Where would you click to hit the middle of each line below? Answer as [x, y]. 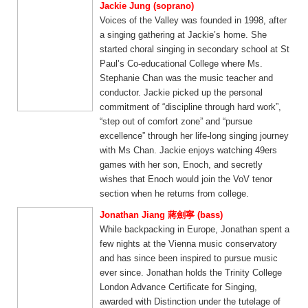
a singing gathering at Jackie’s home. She [183, 35]
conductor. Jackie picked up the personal [181, 92]
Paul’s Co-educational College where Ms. [181, 64]
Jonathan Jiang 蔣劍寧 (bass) [161, 215]
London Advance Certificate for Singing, [178, 287]
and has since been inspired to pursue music [189, 258]
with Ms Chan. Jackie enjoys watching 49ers [188, 150]
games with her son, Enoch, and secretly [181, 165]
